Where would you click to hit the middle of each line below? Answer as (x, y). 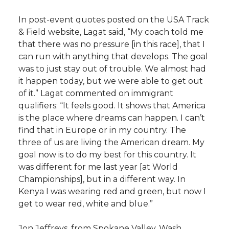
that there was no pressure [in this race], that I (112, 44)
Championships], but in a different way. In (102, 179)
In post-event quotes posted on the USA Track (114, 19)
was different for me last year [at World (98, 167)
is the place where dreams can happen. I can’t (112, 118)
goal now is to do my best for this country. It (107, 154)
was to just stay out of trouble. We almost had (112, 68)
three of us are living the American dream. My (111, 142)
